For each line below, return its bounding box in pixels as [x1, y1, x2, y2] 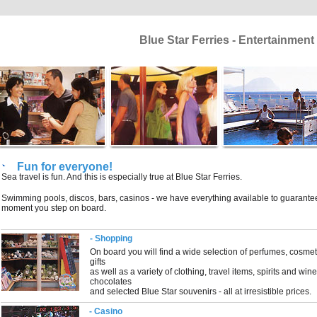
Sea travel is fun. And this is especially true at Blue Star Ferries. [1, 172, 243, 182]
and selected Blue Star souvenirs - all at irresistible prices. [90, 287, 312, 296]
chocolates [90, 277, 132, 287]
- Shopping [90, 234, 133, 243]
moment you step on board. [1, 203, 107, 213]
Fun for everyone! [17, 161, 113, 173]
